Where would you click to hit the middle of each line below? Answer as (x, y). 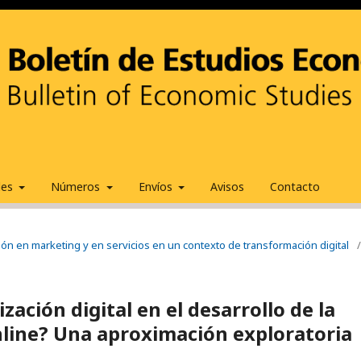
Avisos (227, 186)
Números (77, 186)
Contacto (295, 186)
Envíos (157, 186)
